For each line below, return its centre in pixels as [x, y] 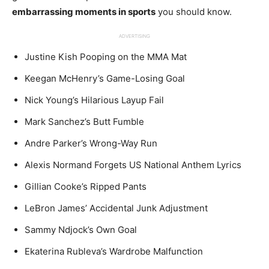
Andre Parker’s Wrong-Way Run [91, 143]
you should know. [195, 12]
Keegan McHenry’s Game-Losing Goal [105, 78]
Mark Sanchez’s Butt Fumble [84, 122]
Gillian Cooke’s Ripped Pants [86, 186]
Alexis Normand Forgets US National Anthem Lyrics [133, 165]
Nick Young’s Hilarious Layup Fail [94, 100]
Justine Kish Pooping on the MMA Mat [106, 57]
